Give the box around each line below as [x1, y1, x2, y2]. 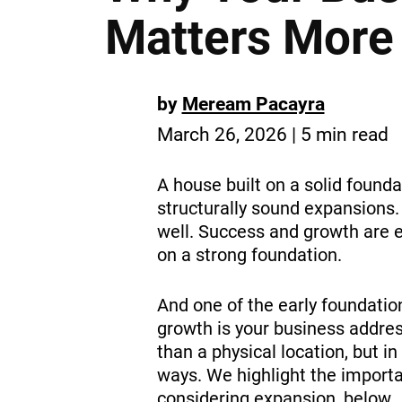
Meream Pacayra [181, 92, 325, 115]
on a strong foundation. [156, 244, 346, 266]
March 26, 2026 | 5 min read [156, 123, 389, 145]
